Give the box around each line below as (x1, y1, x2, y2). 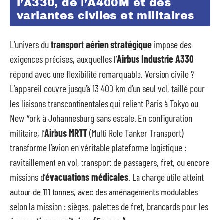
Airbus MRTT (44, 127, 87, 139)
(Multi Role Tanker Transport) (87, 127, 183, 139)
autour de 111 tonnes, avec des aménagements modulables (10, 186, 198, 198)
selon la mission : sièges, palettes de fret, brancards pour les (10, 200, 208, 213)
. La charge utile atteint (128, 171, 204, 183)
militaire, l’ (10, 127, 44, 139)
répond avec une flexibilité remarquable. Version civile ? (10, 68, 194, 80)
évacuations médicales (45, 171, 128, 183)
